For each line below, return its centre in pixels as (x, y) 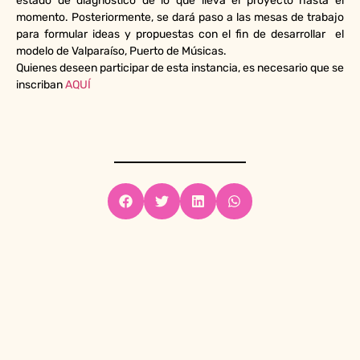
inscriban (41, 84)
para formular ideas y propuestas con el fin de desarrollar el (180, 34)
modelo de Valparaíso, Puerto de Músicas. (121, 51)
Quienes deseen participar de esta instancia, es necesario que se (180, 67)
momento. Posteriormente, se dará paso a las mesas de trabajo (180, 17)
